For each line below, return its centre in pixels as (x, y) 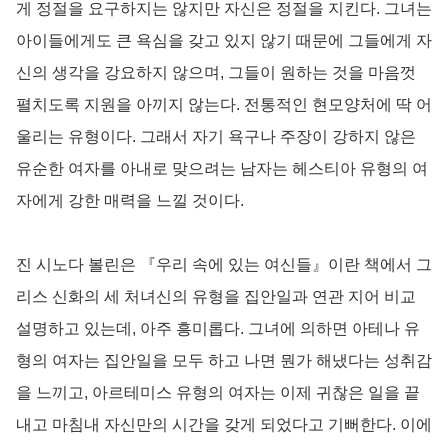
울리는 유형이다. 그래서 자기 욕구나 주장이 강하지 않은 (216, 136)
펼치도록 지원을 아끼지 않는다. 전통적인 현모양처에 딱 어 (224, 104)
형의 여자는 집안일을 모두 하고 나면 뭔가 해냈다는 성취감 (224, 360)
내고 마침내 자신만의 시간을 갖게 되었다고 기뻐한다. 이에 (224, 424)
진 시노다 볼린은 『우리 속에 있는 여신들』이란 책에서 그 (224, 264)
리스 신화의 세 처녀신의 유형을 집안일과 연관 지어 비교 (216, 296)
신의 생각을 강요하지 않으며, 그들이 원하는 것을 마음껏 (216, 72)
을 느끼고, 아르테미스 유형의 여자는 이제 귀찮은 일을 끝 (218, 392)
